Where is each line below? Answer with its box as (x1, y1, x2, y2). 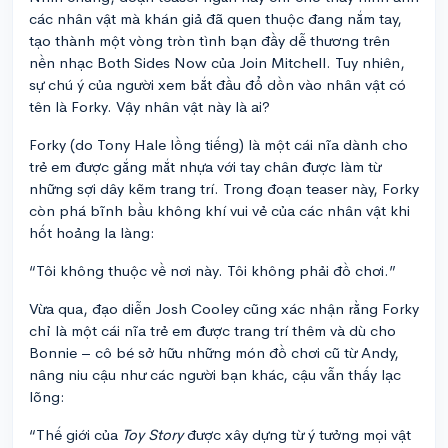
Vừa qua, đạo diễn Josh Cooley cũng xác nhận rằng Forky (29, 298, 419, 318)
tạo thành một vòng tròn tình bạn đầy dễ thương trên (29, 30, 390, 50)
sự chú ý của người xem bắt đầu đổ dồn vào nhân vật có (29, 74, 406, 94)
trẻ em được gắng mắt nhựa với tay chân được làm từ (29, 156, 381, 176)
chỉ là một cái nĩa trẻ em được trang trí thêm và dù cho (29, 320, 396, 340)
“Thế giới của (29, 424, 122, 444)
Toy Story (122, 424, 187, 444)
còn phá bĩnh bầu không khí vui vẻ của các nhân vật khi (29, 200, 410, 220)
